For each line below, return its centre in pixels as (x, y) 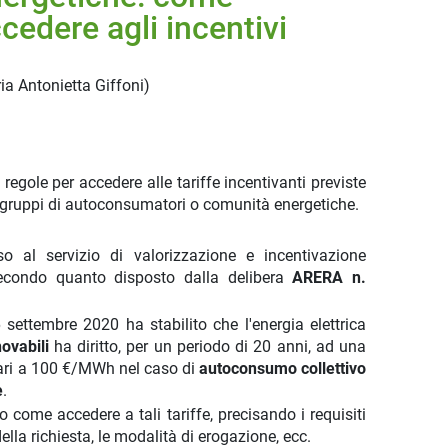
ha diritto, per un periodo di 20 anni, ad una (207, 346)
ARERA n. (325, 278)
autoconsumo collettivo (282, 368)
